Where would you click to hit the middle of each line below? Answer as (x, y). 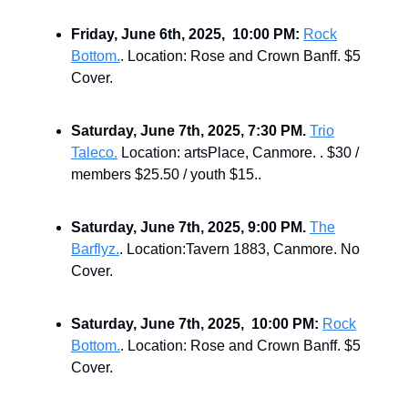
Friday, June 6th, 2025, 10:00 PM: (185, 34)
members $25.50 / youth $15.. (166, 174)
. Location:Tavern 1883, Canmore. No (240, 249)
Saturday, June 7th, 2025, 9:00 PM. (189, 227)
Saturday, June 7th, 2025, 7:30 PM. (190, 130)
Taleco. (94, 152)
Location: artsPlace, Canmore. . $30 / (238, 152)
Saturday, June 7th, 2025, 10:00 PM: (195, 323)
